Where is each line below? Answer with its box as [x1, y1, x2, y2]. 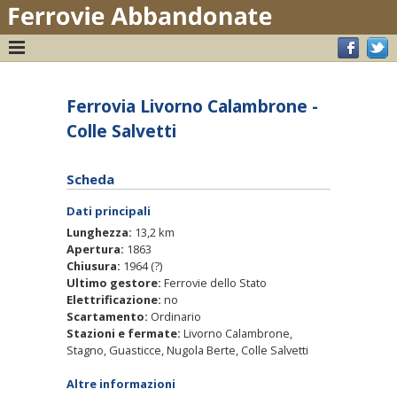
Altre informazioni [66, 375, 175, 392]
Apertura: [66, 240, 127, 257]
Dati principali [66, 202, 151, 219]
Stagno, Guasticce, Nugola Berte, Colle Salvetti [66, 341, 308, 358]
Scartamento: [66, 307, 151, 324]
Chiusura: [66, 257, 123, 274]
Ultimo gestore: [66, 274, 164, 291]
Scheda [66, 169, 114, 188]
